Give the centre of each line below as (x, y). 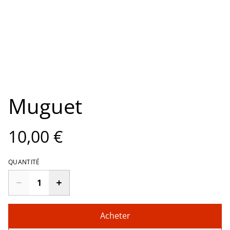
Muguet (45, 106)
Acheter (115, 216)
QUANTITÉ (24, 162)
